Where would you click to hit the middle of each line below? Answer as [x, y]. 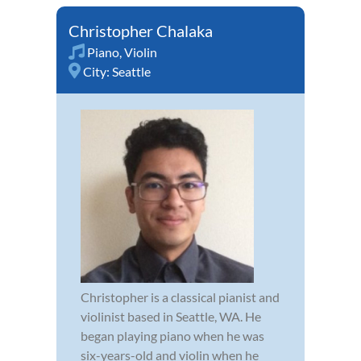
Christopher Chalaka [141, 30]
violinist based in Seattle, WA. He [171, 316]
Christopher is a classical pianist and [180, 297]
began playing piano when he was [172, 335]
